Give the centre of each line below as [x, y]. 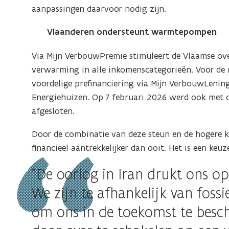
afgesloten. [53, 111]
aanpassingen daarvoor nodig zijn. [99, 8]
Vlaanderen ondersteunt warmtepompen [132, 31]
